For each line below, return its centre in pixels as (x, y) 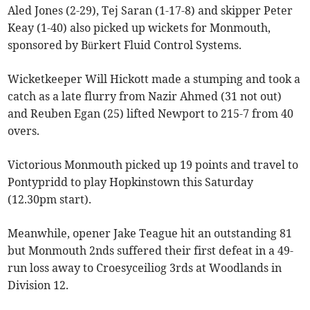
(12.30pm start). (50, 200)
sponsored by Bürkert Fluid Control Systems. (125, 45)
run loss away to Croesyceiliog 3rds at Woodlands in (145, 268)
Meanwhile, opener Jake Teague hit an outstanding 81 (150, 234)
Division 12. (38, 285)
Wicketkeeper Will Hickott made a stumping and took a (154, 79)
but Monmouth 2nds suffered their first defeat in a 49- (151, 251)
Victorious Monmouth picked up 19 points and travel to (153, 165)
